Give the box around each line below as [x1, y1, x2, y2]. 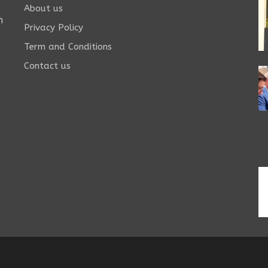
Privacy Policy [23, 22, 83, 33]
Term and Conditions [23, 41, 112, 53]
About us [23, 3, 63, 14]
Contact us [23, 60, 71, 72]
